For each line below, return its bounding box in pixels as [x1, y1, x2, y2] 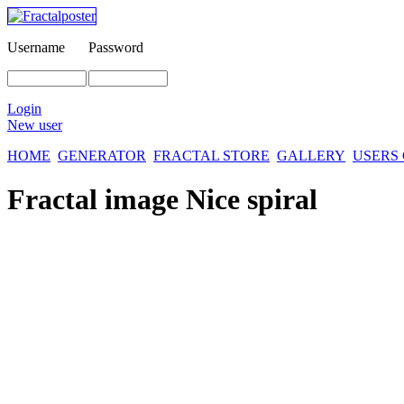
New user [7, 117, 62, 133]
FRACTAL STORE [153, 148, 270, 163]
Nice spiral [186, 183, 317, 216]
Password [88, 40, 143, 55]
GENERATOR [58, 148, 146, 163]
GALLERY [277, 148, 345, 163]
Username [7, 40, 65, 55]
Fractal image [7, 183, 186, 216]
